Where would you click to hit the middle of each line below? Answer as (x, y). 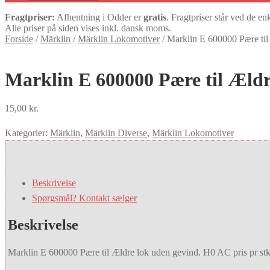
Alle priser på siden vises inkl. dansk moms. (88, 28)
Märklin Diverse (116, 133)
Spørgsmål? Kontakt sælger (84, 198)
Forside (19, 39)
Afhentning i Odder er (99, 17)
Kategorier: (27, 133)
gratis (155, 17)
